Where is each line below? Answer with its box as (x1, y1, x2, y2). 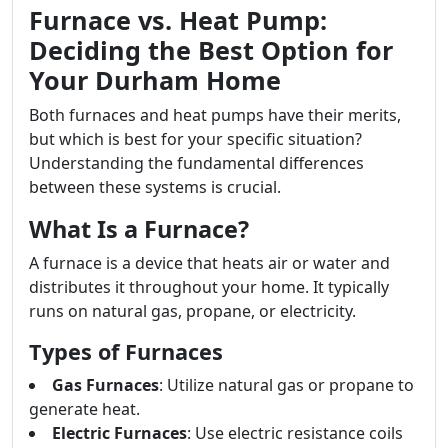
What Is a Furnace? (29, 213, 249, 245)
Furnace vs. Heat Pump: (29, 3, 327, 37)
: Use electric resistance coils (187, 422, 403, 444)
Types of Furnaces (29, 337, 223, 366)
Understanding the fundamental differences (29, 152, 364, 174)
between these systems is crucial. (29, 176, 281, 198)
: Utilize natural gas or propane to (159, 374, 414, 396)
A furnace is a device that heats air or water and (29, 252, 390, 274)
